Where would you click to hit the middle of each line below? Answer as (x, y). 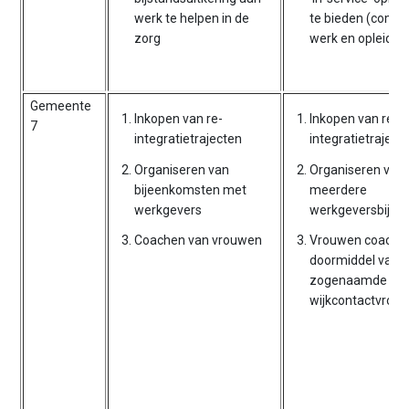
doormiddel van (355, 260)
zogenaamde (349, 280)
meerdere (339, 189)
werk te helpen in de (192, 19)
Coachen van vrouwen (199, 240)
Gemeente (61, 106)
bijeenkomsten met (191, 189)
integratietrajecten (189, 139)
